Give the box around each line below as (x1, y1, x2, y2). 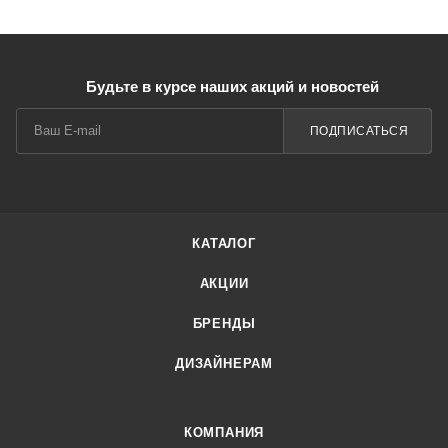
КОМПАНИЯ (183, 425, 265, 440)
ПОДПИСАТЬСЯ (309, 123, 408, 138)
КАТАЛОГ (192, 236, 256, 251)
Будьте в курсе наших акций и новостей (85, 78, 379, 95)
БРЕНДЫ (192, 316, 256, 331)
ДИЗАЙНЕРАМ (175, 356, 273, 371)
